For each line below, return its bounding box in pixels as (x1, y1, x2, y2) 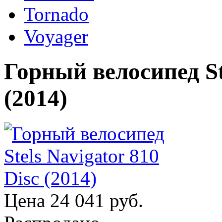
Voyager (24, 26, 88, 47)
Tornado (24, 3, 89, 25)
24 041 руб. (50, 189, 143, 211)
